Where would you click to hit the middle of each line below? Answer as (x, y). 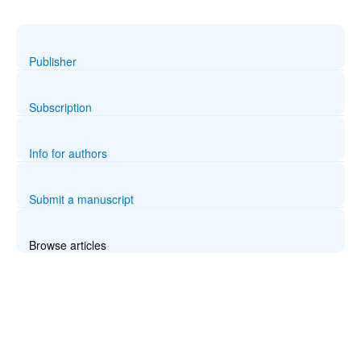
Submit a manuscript (81, 199)
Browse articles (68, 245)
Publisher (53, 61)
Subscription (60, 107)
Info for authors (68, 153)
